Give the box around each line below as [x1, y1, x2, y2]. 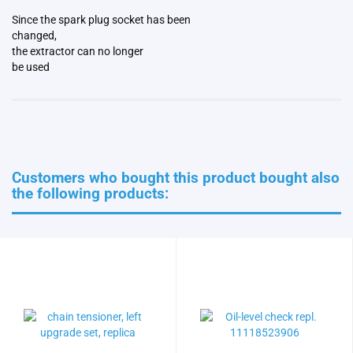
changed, [12, 29, 57, 43]
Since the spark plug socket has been [12, 13, 191, 27]
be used [12, 61, 50, 74]
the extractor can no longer [12, 45, 143, 58]
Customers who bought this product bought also [12, 169, 340, 188]
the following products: [12, 184, 169, 203]
